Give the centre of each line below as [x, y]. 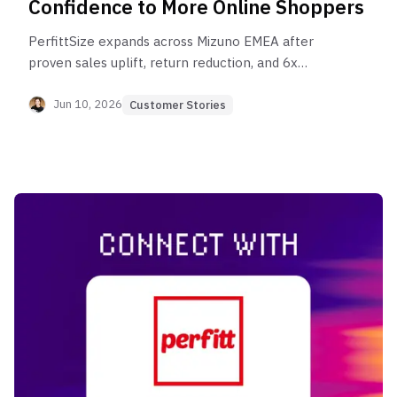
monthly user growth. [95, 83]
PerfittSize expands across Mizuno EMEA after [171, 41]
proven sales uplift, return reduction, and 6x [163, 62]
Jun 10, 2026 [88, 105]
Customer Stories [178, 105]
